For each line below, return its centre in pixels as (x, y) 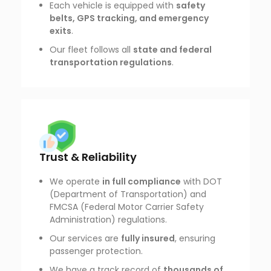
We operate (76, 181)
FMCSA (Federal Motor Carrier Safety (127, 207)
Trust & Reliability (88, 157)
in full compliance (142, 181)
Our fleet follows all (92, 50)
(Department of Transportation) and (128, 194)
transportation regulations (111, 62)
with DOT (202, 181)
